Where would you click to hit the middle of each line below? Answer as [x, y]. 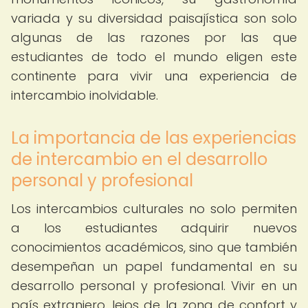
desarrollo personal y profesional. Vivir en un [154, 286]
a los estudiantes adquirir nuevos [154, 228]
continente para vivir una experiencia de [154, 76]
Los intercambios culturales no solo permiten [154, 209]
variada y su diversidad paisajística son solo [154, 18]
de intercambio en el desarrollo [139, 159]
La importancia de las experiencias [154, 138]
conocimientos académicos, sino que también [154, 247]
